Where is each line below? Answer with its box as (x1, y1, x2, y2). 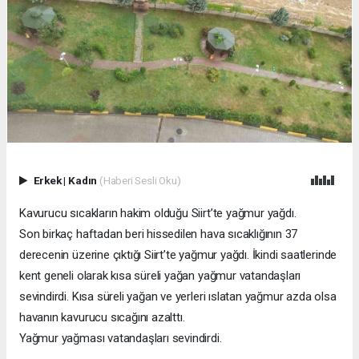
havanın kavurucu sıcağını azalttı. (19, 310, 185, 325)
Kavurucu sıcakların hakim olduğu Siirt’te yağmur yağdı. (19, 206, 296, 221)
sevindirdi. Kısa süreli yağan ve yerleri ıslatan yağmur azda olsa (19, 289, 337, 305)
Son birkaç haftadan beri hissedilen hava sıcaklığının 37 (19, 227, 298, 242)
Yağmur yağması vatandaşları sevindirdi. (19, 331, 222, 346)
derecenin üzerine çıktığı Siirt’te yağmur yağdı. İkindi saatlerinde (19, 248, 337, 263)
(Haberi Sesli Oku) (99, 174, 181, 188)
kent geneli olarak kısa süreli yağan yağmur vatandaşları (19, 268, 301, 284)
